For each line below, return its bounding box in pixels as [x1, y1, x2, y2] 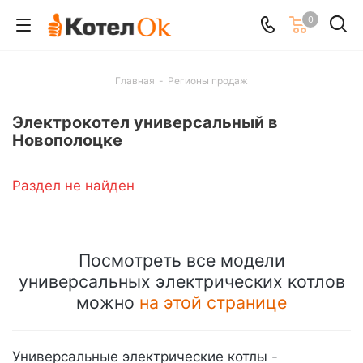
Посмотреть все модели [78, 250, 285, 271]
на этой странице [139, 292, 287, 313]
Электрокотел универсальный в [12, 113, 278, 132]
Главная [115, 75, 155, 87]
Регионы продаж [168, 75, 248, 87]
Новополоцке [12, 130, 122, 150]
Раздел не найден [12, 177, 135, 194]
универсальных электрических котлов [18, 271, 345, 292]
